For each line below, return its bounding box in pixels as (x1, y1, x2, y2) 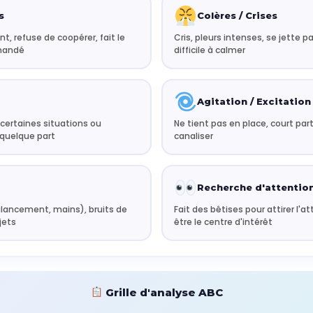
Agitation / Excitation (196, 96, 311, 108)
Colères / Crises (196, 10, 277, 22)
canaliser (174, 130, 213, 143)
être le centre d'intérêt (174, 215, 272, 228)
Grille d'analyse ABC (102, 285, 223, 299)
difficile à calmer (174, 44, 245, 57)
